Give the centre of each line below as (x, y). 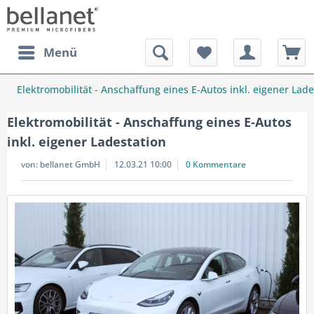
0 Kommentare (216, 164)
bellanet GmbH (70, 164)
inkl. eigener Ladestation (87, 142)
